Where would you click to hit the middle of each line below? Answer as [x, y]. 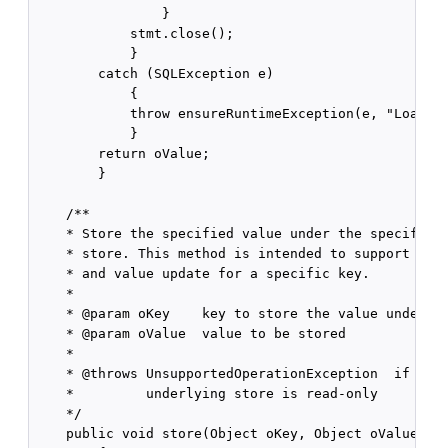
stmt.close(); [134, 33]
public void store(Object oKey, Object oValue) [230, 433]
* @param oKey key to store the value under [230, 313]
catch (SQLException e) [154, 73]
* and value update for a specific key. [202, 273]
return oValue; [122, 153]
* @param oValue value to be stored [190, 333]
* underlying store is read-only [206, 393]
